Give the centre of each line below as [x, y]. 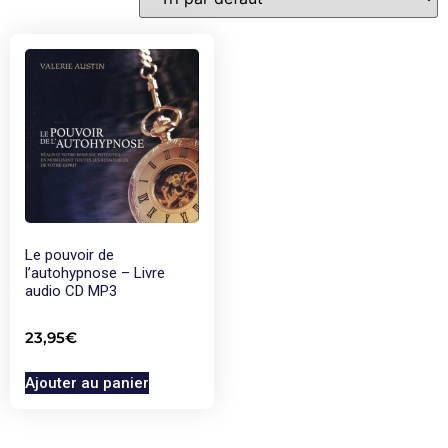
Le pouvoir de [69, 254]
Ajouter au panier [87, 382]
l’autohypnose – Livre [95, 272]
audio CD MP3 [71, 290]
